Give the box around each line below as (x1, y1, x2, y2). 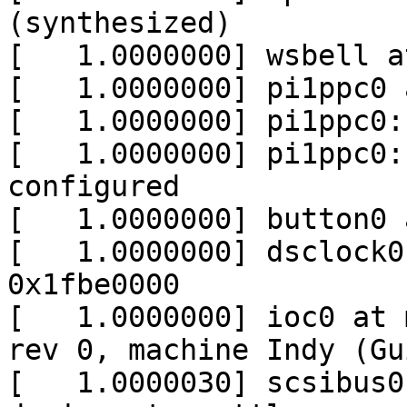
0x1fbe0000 (7, 268, 180, 302)
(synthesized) (7, 6, 232, 40)
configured (7, 170, 180, 203)
